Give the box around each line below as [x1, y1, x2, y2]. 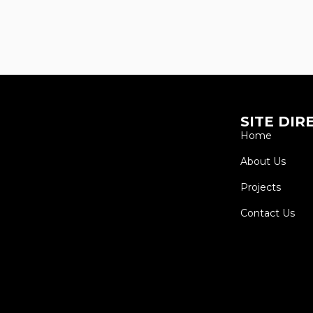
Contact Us [240, 207, 295, 220]
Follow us [28, 281, 74, 294]
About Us [240, 155, 286, 168]
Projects [240, 181, 281, 194]
